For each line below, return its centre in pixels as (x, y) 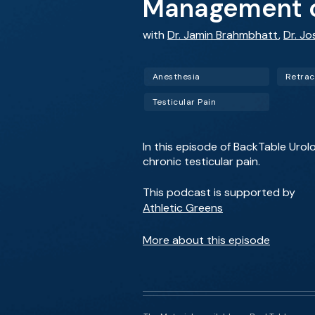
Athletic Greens (183, 208)
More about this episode (206, 240)
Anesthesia (176, 77)
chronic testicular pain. (201, 161)
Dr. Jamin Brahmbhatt (223, 35)
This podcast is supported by (219, 192)
